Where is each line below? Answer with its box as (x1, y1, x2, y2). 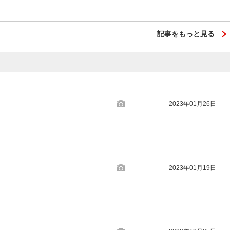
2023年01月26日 (169, 100, 217, 108)
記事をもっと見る (157, 29, 215, 38)
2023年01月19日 (169, 164, 217, 171)
